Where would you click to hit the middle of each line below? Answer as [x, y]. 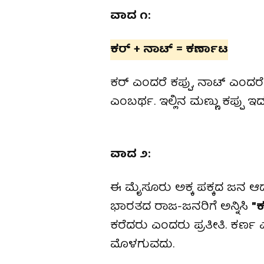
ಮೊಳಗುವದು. [142, 245]
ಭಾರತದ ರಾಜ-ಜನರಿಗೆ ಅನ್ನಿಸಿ [181, 207]
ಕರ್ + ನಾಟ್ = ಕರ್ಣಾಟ [169, 50]
